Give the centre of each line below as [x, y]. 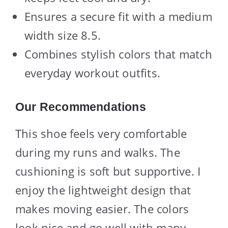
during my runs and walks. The [98, 152]
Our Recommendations [81, 107]
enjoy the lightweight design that [103, 190]
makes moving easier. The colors [102, 209]
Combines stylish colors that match [118, 54]
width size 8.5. [63, 35]
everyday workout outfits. [92, 73]
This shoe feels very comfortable [101, 134]
